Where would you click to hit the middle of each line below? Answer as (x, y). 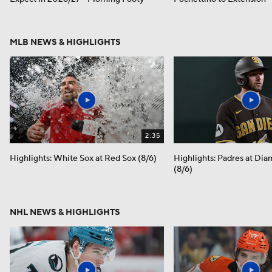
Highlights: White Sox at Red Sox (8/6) (83, 159)
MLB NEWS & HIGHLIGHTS (65, 43)
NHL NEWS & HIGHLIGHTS (65, 213)
